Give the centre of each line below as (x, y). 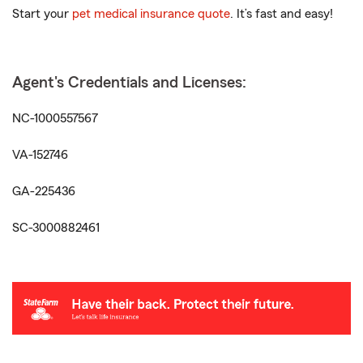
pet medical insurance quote (151, 14)
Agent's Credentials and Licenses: (129, 83)
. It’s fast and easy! (282, 14)
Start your (42, 14)
